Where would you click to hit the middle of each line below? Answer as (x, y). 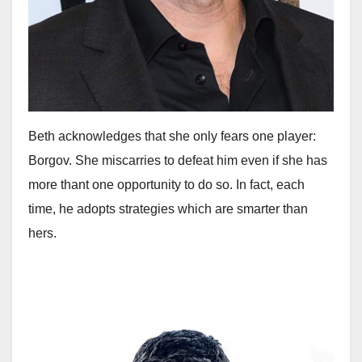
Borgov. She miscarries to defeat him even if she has (178, 161)
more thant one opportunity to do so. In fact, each (166, 185)
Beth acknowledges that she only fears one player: (172, 137)
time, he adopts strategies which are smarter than (168, 209)
